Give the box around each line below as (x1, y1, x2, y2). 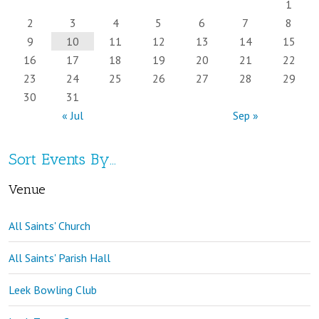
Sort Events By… (9, 149, 116, 169)
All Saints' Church (9, 218, 90, 233)
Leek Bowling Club (9, 282, 97, 297)
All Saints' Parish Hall (9, 250, 110, 265)
